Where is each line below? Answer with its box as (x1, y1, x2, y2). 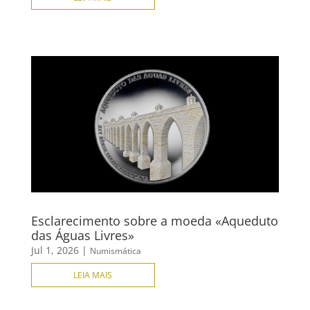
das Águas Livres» (30, 227, 134, 244)
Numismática (89, 245, 141, 257)
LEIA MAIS (73, 269, 113, 282)
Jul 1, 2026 (30, 244, 79, 257)
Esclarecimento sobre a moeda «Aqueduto (30, 212, 278, 230)
